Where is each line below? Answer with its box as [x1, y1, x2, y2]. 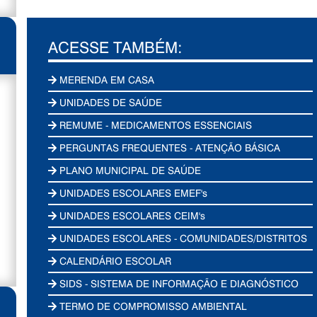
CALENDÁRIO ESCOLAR [57, 254, 172, 267]
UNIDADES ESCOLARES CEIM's [57, 209, 206, 222]
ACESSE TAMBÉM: [48, 37, 183, 57]
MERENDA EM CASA [57, 73, 155, 86]
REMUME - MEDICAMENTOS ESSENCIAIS [57, 118, 253, 132]
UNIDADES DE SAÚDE [57, 96, 163, 109]
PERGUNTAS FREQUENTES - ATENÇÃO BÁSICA [57, 141, 281, 154]
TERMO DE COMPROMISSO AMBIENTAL [57, 299, 248, 313]
